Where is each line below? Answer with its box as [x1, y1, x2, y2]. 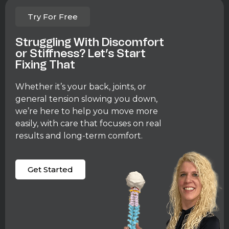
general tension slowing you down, [15, 94, 157, 104]
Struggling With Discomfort [15, 35, 164, 49]
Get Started [28, 165, 73, 175]
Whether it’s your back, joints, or [15, 81, 146, 91]
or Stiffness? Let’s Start [15, 46, 146, 60]
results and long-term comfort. [15, 130, 143, 141]
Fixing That [15, 57, 75, 72]
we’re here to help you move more [15, 106, 158, 116]
